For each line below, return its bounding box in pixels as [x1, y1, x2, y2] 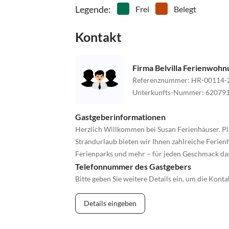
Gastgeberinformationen [75, 112, 166, 122]
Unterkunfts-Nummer [132, 87, 202, 97]
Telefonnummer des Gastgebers [75, 162, 191, 172]
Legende [75, 4, 108, 15]
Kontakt [75, 29, 122, 45]
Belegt [174, 4, 196, 14]
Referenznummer [132, 75, 188, 84]
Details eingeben [84, 199, 136, 208]
